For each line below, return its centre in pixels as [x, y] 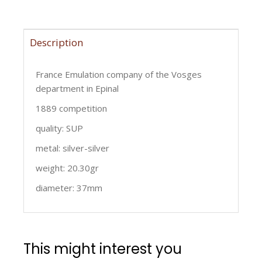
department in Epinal [77, 88]
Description [56, 42]
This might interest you [103, 249]
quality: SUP [59, 128]
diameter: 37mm [69, 187]
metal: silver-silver [73, 148]
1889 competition [71, 108]
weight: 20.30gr [67, 168]
